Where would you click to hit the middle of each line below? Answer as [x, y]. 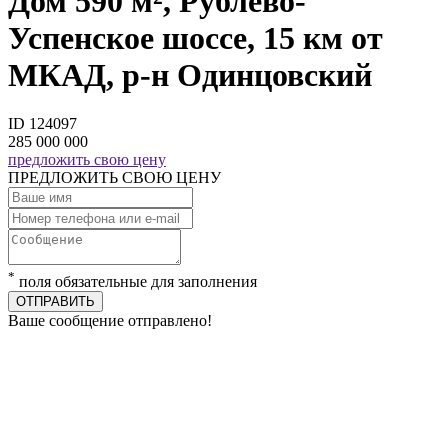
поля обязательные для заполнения [136, 282]
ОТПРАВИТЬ [55, 302]
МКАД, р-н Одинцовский [190, 74]
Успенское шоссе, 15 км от [195, 37]
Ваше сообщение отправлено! [110, 321]
